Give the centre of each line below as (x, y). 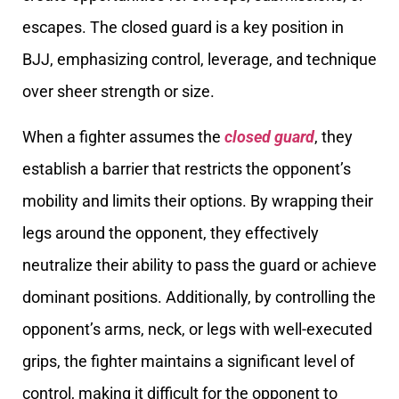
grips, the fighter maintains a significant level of (188, 361)
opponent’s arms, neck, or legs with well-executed (197, 329)
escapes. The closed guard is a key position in (183, 28)
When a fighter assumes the (123, 136)
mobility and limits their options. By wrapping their (198, 200)
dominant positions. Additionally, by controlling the (199, 297)
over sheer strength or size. (118, 92)
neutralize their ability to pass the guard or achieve (199, 265)
